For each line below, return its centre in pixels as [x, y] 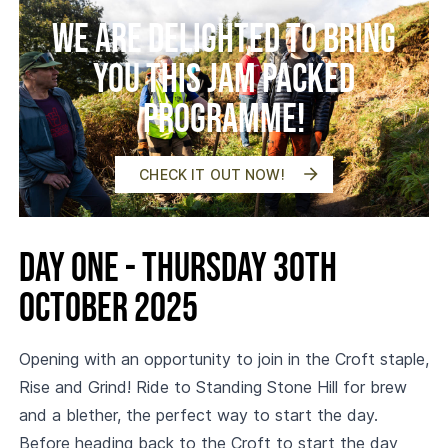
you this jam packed [224, 79]
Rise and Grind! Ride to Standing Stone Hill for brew [212, 386]
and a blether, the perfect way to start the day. [198, 414]
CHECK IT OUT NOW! [212, 174]
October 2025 [108, 308]
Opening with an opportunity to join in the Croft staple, [223, 358]
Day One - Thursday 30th [177, 268]
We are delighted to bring [224, 39]
